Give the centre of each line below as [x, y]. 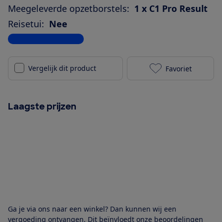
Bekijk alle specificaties [46, 39]
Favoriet [178, 68]
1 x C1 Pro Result [171, 9]
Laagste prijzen [42, 107]
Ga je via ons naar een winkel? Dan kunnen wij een [92, 209]
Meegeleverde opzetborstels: [69, 9]
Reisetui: [26, 24]
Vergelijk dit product [62, 68]
